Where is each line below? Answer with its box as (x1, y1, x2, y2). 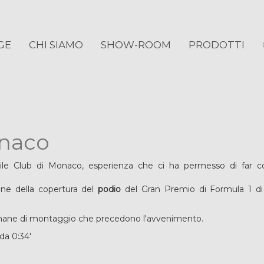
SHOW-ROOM (100, 39, 171, 51)
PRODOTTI (188, 39, 245, 51)
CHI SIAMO (28, 39, 83, 51)
